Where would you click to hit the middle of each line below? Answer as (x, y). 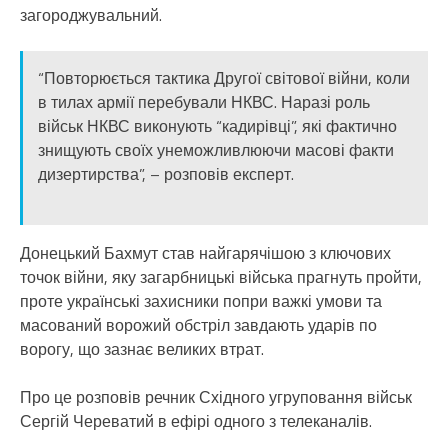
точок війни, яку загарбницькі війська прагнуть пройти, (221, 276)
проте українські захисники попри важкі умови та (201, 300)
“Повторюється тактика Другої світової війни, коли (224, 77)
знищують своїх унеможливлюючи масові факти (216, 149)
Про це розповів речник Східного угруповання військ (216, 396)
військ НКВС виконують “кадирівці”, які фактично (217, 125)
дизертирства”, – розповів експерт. (166, 173)
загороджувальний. (91, 14)
